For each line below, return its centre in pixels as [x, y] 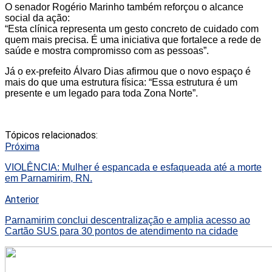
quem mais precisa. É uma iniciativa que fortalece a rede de [133, 39]
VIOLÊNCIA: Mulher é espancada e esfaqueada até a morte [133, 167]
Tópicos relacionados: [51, 135]
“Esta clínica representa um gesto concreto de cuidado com [132, 29]
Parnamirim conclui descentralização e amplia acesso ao [127, 220]
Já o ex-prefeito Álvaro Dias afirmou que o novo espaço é [128, 71]
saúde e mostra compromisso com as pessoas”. [107, 50]
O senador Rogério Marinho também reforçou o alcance [124, 7]
